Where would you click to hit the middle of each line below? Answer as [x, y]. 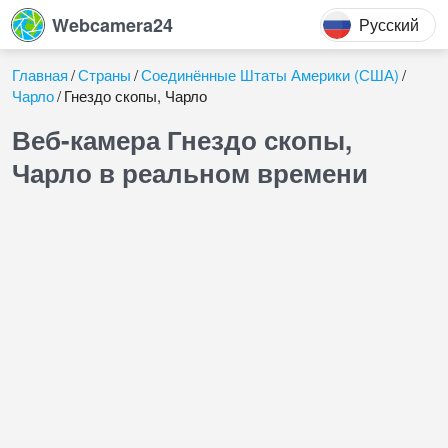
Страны [104, 74]
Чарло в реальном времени [190, 172]
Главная [40, 74]
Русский [389, 24]
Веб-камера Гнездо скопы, [182, 139]
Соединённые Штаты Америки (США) [270, 74]
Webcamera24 [112, 24]
